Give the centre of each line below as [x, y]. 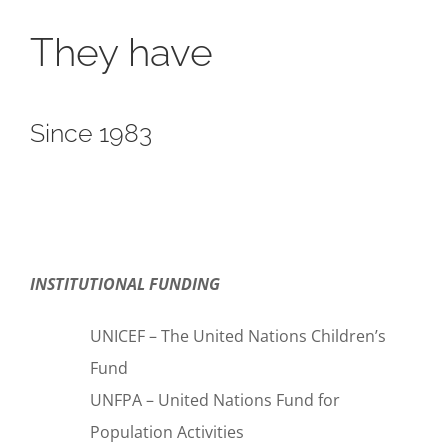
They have [126, 52]
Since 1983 [103, 132]
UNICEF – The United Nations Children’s [238, 336]
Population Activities [167, 432]
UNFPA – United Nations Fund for [215, 400]
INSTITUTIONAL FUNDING [125, 284]
